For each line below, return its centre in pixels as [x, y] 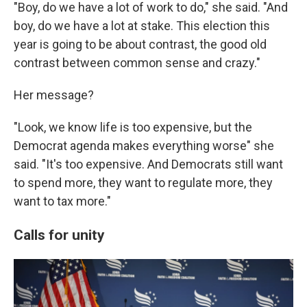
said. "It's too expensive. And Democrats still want [148, 164]
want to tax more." [62, 201]
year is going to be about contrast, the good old [140, 44]
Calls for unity [59, 235]
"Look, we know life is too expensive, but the [133, 127]
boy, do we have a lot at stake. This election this [142, 26]
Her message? [54, 95]
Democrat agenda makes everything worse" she [144, 146]
